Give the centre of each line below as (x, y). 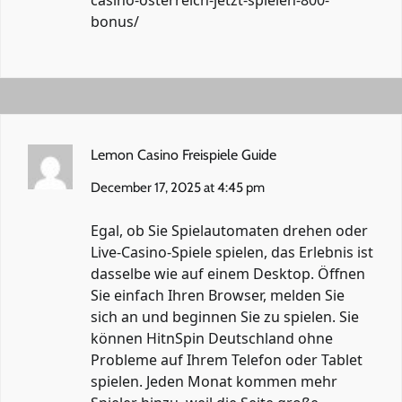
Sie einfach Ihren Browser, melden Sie (218, 295)
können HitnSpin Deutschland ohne (212, 338)
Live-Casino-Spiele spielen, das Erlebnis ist (232, 252)
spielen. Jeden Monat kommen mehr (214, 381)
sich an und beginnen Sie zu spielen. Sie (225, 316)
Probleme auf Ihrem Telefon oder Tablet (227, 359)
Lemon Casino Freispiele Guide (184, 154)
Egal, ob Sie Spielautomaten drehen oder (229, 230)
